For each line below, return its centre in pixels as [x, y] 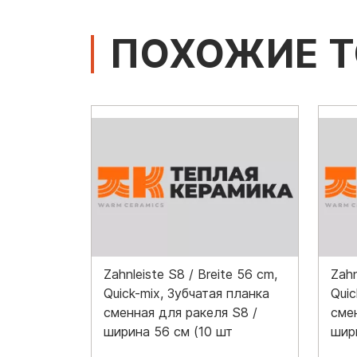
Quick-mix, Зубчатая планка [186, 293]
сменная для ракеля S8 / [180, 312]
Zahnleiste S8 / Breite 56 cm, [190, 274]
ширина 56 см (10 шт [168, 331]
